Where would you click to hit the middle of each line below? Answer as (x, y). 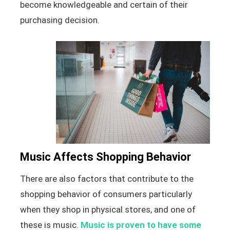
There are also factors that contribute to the (107, 179)
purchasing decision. (60, 20)
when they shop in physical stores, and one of (108, 210)
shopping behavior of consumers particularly (106, 194)
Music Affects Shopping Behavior (105, 157)
